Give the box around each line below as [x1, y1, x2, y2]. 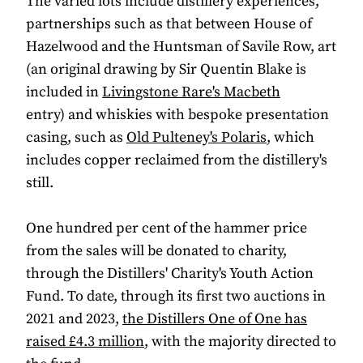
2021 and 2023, [26, 310, 122, 329]
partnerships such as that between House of [26, 15, 312, 34]
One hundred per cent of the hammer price [26, 219, 307, 238]
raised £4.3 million [26, 332, 144, 352]
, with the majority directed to [144, 332, 336, 352]
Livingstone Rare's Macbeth [102, 83, 280, 102]
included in [26, 83, 102, 102]
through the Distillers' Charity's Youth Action [26, 264, 314, 284]
